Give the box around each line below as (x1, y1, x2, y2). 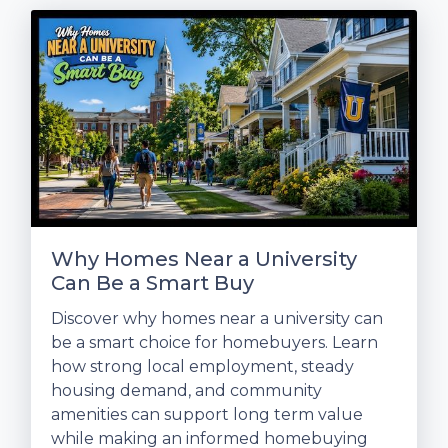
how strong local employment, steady (51, 357, 354, 377)
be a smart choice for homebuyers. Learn (51, 333, 378, 353)
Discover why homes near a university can (51, 309, 383, 329)
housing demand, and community (51, 381, 322, 401)
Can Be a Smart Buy (51, 271, 254, 296)
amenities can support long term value (51, 405, 363, 425)
